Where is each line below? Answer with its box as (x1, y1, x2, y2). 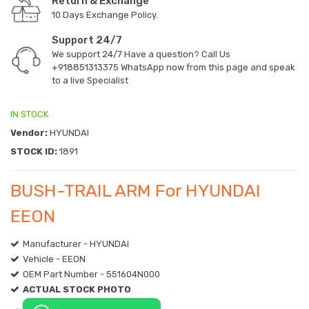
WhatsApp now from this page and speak (119, 62, 295, 73)
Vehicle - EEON (23, 254, 86, 265)
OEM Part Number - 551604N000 (23, 269, 160, 280)
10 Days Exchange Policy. (52, 10, 158, 21)
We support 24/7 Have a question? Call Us (52, 49, 230, 60)
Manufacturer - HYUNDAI (23, 239, 129, 250)
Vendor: (10, 128, 48, 139)
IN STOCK (10, 109, 48, 120)
